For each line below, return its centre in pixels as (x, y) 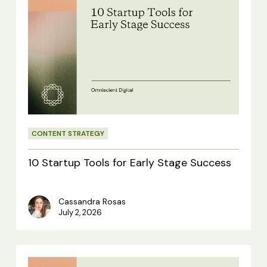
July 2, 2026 (80, 212)
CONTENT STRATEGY (68, 133)
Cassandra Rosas (92, 201)
